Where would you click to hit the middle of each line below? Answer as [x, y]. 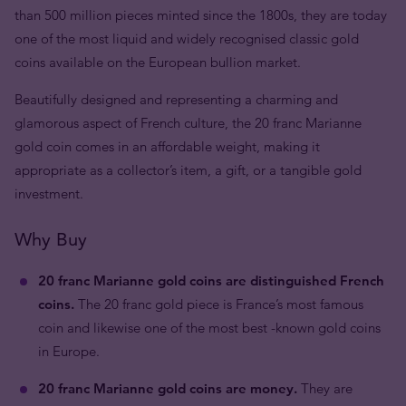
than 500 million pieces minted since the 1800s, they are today [201, 15]
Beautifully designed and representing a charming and [176, 99]
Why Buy [51, 239]
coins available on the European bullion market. [158, 62]
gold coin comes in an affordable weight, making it [167, 146]
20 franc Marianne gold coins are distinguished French [211, 280]
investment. [49, 193]
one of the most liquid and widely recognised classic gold [187, 39]
